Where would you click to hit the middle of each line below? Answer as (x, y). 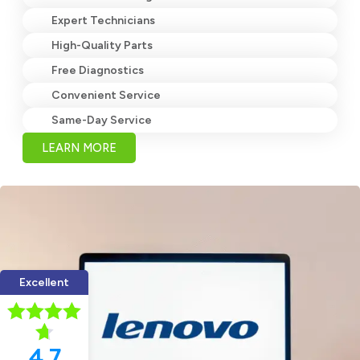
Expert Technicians (104, 20)
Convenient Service (106, 95)
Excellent (44, 282)
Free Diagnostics (98, 70)
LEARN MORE (79, 147)
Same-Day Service (102, 120)
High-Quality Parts (102, 45)
